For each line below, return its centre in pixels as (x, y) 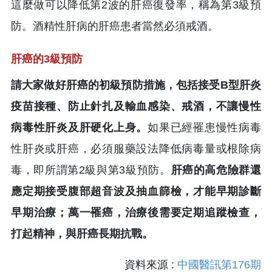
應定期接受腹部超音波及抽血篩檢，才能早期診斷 (136, 191)
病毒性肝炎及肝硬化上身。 (80, 127)
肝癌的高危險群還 (216, 170)
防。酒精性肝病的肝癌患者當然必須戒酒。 (115, 26)
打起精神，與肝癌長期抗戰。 (82, 233)
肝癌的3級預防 (48, 59)
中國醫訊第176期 (219, 264)
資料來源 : (151, 264)
